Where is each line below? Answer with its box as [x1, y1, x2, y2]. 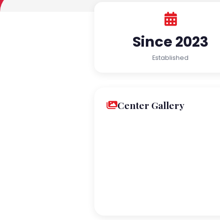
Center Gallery [117, 99, 184, 111]
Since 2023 [132, 32, 209, 52]
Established [152, 54, 189, 62]
